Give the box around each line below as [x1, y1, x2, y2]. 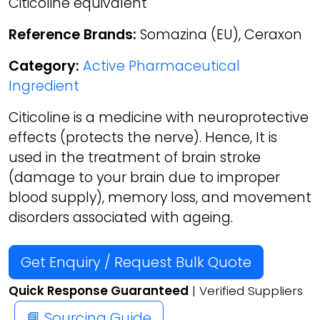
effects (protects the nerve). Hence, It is [9, 128, 277, 147]
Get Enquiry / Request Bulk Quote [21, 252, 251, 272]
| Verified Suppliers [189, 282, 303, 299]
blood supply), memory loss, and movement [9, 188, 311, 207]
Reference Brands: [9, 25, 136, 44]
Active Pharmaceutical [83, 56, 240, 76]
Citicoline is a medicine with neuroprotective [9, 108, 309, 127]
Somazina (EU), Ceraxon [136, 25, 302, 44]
